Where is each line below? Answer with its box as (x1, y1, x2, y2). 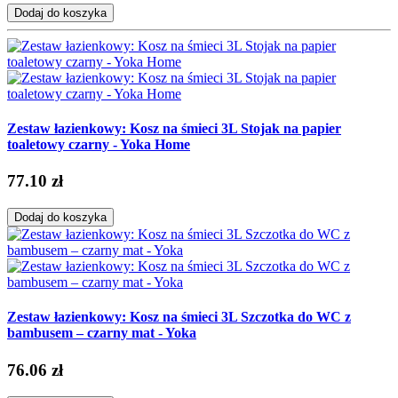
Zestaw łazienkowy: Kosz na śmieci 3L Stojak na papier (7, 120, 341, 136)
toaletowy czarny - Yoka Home (7, 136, 190, 152)
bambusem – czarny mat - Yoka (7, 325, 196, 341)
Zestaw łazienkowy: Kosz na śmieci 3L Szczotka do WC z (7, 309, 351, 325)
